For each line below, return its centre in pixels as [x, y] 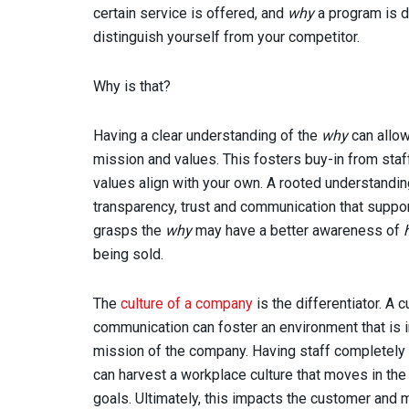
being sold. [130, 254]
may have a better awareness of [299, 230]
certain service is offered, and [190, 13]
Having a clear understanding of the [207, 135]
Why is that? [132, 86]
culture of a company [187, 303]
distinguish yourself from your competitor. [228, 37]
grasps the [129, 230]
